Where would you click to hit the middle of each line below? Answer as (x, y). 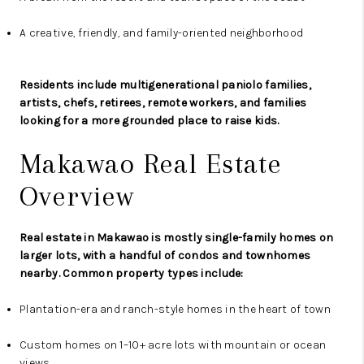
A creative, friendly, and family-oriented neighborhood (162, 33)
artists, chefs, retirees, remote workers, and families (163, 103)
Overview (77, 197)
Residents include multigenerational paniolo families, (165, 85)
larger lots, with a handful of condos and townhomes (165, 256)
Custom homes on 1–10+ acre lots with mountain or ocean (173, 345)
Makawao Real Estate (151, 164)
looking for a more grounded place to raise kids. (149, 121)
